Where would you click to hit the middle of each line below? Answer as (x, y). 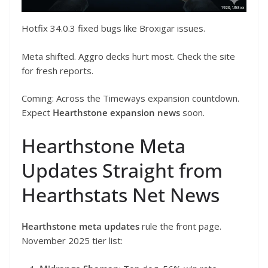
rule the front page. (180, 226)
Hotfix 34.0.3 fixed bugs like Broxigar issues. (113, 28)
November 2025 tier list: (72, 240)
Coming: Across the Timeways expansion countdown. (130, 98)
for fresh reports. (57, 70)
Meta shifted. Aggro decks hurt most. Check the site (128, 56)
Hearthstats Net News (121, 194)
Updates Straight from (122, 170)
